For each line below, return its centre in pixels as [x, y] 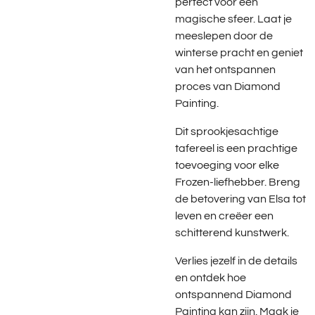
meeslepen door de [224, 36]
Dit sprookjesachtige [227, 132]
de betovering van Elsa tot [240, 199]
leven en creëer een [224, 216]
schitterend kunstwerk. [232, 233]
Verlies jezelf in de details [236, 261]
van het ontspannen [225, 69]
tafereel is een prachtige [236, 149]
